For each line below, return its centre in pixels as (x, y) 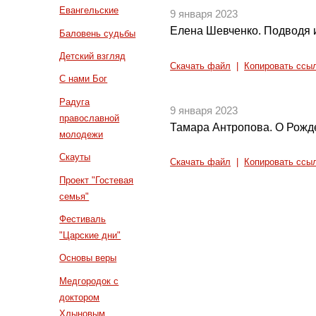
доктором (80, 297)
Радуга (75, 102)
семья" (74, 196)
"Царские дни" (90, 236)
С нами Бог (84, 79)
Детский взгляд (93, 56)
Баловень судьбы (98, 33)
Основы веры (88, 258)
